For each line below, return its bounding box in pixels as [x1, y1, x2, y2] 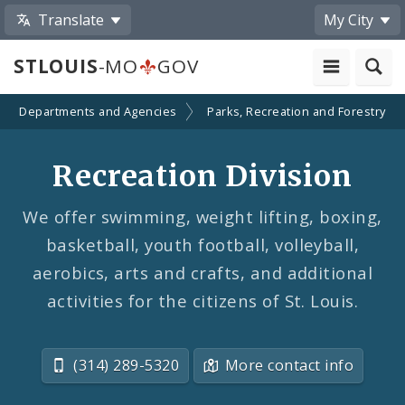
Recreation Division [52, 157, 353, 194]
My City [324, 9, 373, 30]
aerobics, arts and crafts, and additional [32, 260, 373, 284]
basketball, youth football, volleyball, [45, 232, 360, 256]
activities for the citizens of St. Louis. [46, 288, 359, 312]
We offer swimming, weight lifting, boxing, [23, 204, 382, 228]
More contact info [225, 354, 354, 375]
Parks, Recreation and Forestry [207, 103, 386, 120]
